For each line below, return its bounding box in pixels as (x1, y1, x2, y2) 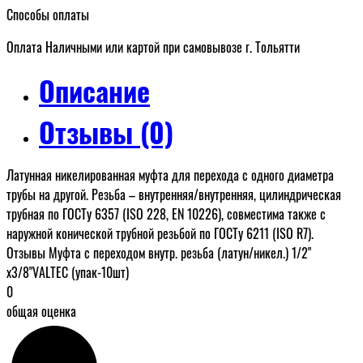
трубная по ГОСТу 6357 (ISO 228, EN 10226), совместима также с (6, 203, 326, 224)
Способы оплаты (6, 4, 89, 24)
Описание (39, 69, 150, 111)
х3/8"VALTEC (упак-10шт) (6, 262, 129, 282)
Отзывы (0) (39, 110, 173, 152)
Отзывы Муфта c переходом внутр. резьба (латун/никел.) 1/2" (6, 242, 311, 263)
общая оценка (6, 301, 76, 321)
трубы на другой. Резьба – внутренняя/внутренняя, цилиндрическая (6, 184, 341, 204)
